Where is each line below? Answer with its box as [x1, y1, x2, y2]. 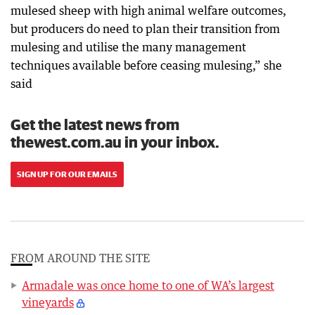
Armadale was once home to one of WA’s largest [22, 278, 274, 292]
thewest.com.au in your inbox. [11, 133, 219, 150]
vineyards [22, 295, 74, 309]
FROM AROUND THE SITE [11, 251, 150, 265]
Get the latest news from [11, 115, 179, 133]
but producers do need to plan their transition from [11, 22, 280, 36]
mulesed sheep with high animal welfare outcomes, [11, 4, 286, 18]
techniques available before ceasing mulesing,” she [11, 58, 282, 72]
